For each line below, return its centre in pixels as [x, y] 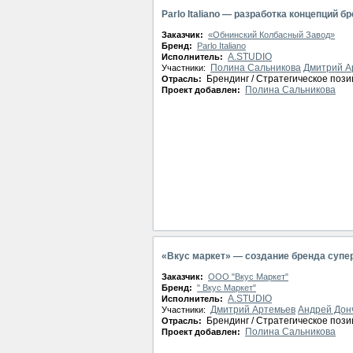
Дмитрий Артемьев [253, 310]
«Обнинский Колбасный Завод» [271, 35]
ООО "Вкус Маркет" [248, 277]
